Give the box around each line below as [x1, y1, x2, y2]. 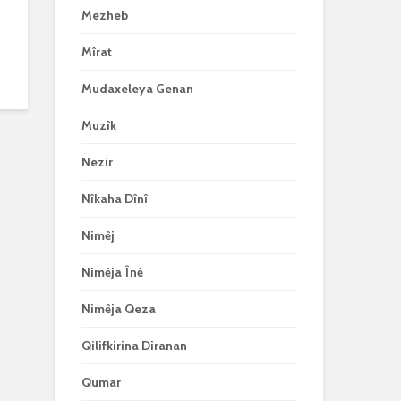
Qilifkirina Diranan [81, 337, 187, 354]
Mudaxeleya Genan [81, 81, 193, 97]
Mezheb [81, 7, 128, 23]
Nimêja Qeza [81, 301, 156, 317]
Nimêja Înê [81, 264, 143, 280]
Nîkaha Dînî [81, 191, 148, 207]
